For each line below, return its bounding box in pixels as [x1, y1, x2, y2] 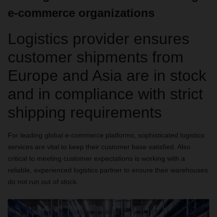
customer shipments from [8, 48, 184, 66]
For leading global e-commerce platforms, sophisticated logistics [8, 131, 204, 139]
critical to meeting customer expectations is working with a [8, 155, 185, 162]
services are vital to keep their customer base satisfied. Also [8, 143, 190, 151]
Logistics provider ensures [8, 30, 189, 47]
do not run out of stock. [8, 178, 78, 186]
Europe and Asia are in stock [8, 67, 206, 84]
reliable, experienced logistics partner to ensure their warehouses [8, 166, 208, 174]
